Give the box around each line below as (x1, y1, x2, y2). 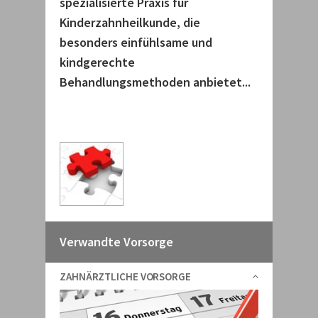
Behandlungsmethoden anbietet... (60, 74, 251, 90)
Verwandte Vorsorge (60, 234, 173, 250)
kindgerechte (60, 54, 135, 70)
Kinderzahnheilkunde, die (60, 14, 200, 31)
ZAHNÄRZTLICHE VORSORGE (60, 270, 191, 283)
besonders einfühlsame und (60, 34, 212, 50)
